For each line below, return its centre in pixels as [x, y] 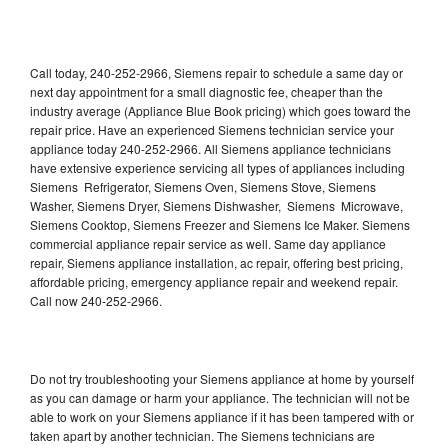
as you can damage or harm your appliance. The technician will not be [220, 397]
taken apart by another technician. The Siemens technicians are [202, 435]
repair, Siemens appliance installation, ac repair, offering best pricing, [216, 262]
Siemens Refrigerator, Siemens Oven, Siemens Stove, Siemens [203, 186]
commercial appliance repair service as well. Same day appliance [208, 243]
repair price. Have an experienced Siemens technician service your [212, 129]
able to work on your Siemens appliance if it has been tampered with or [222, 416]
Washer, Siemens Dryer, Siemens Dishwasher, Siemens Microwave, [216, 205]
